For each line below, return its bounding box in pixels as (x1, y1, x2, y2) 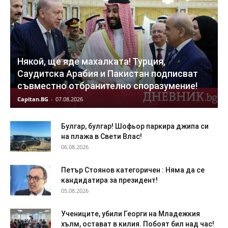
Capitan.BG (17, 95, 48, 103)
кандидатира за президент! (61, 176, 158, 185)
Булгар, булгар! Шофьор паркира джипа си (61, 122, 209, 131)
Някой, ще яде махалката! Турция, (17, 56, 165, 67)
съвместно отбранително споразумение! (17, 80, 197, 92)
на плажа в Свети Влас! (61, 132, 142, 141)
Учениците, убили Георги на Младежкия (61, 210, 200, 218)
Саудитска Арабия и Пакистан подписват (17, 68, 198, 79)
